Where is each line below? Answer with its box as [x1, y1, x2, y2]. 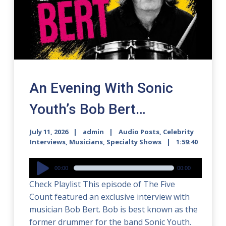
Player [29, 171, 53, 182]
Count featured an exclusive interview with [29, 191, 190, 203]
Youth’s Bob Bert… [29, 101, 146, 118]
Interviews [30, 137, 66, 147]
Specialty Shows [106, 137, 162, 147]
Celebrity [163, 127, 194, 137]
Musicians [69, 137, 103, 147]
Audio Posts [119, 127, 160, 137]
